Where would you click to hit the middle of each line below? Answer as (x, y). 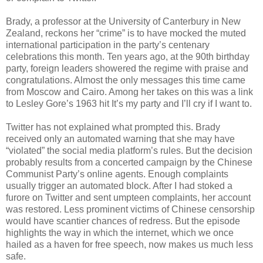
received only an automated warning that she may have (120, 139)
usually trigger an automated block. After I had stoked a (119, 186)
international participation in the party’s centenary (108, 45)
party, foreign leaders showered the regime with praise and (127, 68)
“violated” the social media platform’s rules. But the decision (129, 150)
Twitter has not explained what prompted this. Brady (113, 127)
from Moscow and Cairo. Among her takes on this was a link (129, 92)
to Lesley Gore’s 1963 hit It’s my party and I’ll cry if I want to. (129, 103)
